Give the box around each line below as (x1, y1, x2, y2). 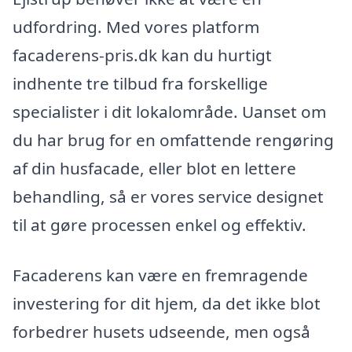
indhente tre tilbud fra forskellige (13, 72, 268, 95)
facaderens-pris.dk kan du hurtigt (13, 44, 272, 67)
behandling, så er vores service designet (13, 185, 324, 208)
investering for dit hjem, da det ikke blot (13, 292, 321, 315)
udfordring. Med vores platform (13, 16, 259, 38)
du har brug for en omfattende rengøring (13, 129, 334, 152)
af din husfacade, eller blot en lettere (13, 157, 296, 180)
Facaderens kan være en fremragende (13, 264, 308, 287)
